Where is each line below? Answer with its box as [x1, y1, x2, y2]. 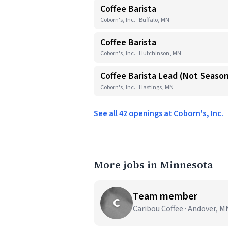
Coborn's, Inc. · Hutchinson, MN [100, 49, 181, 58]
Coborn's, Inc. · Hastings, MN [100, 83, 174, 92]
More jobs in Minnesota [94, 158, 213, 172]
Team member [133, 189, 197, 204]
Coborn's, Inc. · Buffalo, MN [100, 16, 169, 24]
